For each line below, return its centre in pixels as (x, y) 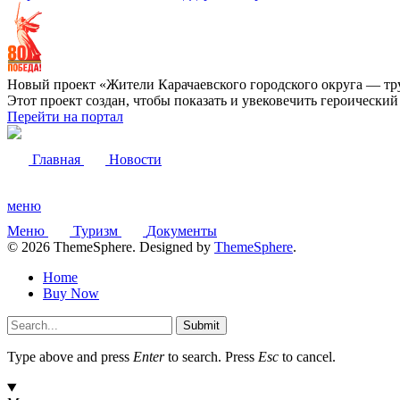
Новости (135, 160)
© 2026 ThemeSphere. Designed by (111, 247)
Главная (56, 160)
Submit (201, 326)
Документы (182, 231)
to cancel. (307, 357)
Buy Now (71, 294)
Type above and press (70, 357)
